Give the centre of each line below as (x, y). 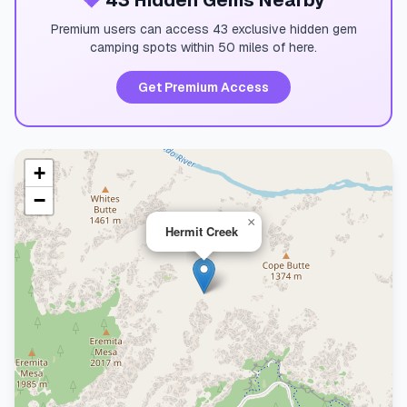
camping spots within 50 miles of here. (203, 47)
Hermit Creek (202, 231)
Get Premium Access (203, 87)
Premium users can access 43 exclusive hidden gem (203, 29)
